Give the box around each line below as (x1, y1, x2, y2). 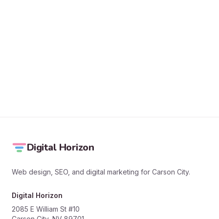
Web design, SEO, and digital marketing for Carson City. (12, 167, 190, 176)
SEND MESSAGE (81, 66, 138, 75)
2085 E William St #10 (12, 204, 80, 213)
